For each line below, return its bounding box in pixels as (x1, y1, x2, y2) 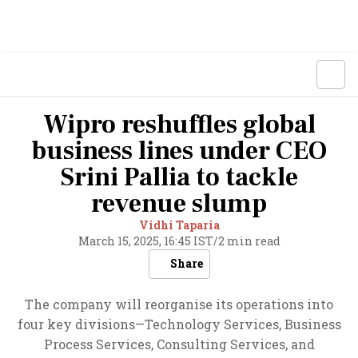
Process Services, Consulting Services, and (43, 336, 315, 352)
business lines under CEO (31, 134, 327, 168)
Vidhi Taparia (138, 217, 220, 233)
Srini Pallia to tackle (60, 161, 298, 194)
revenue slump (91, 187, 267, 221)
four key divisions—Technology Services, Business (17, 316, 341, 332)
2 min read (217, 233, 280, 249)
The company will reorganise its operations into (25, 296, 333, 312)
